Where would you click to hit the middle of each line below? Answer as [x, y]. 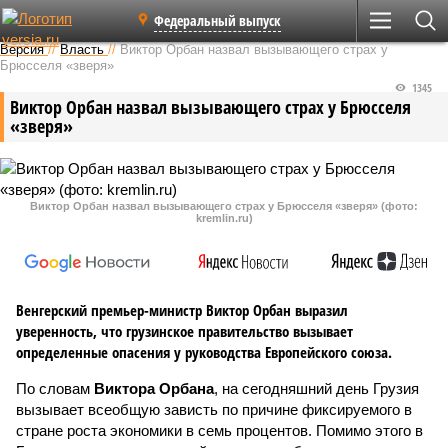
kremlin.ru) [224, 218]
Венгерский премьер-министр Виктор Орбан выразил [182, 310]
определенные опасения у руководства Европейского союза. [204, 352]
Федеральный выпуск [217, 20]
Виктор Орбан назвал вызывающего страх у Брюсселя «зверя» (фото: [224, 206]
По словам [55, 388]
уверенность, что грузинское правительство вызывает [184, 331]
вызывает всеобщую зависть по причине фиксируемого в [214, 409]
